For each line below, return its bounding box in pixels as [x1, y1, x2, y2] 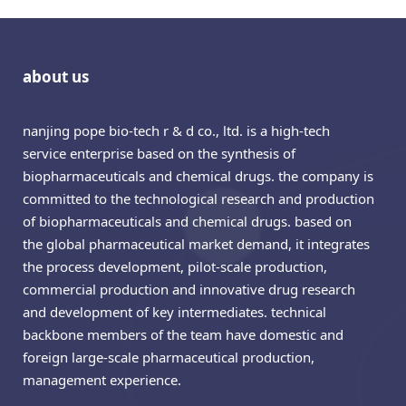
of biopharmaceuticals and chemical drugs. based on [23, 211, 352, 230]
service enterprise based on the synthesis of [23, 143, 295, 162]
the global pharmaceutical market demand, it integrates [23, 234, 370, 253]
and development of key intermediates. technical [23, 302, 326, 321]
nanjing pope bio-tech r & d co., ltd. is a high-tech [23, 121, 330, 140]
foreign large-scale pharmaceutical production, [23, 347, 314, 366]
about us [23, 65, 89, 87]
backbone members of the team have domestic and [23, 324, 343, 343]
